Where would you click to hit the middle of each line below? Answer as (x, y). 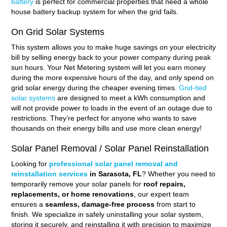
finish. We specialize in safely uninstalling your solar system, (107, 214)
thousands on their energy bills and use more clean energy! (106, 128)
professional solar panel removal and (113, 163)
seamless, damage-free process (100, 204)
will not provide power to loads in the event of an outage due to (111, 108)
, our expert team (161, 194)
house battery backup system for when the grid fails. (94, 11)
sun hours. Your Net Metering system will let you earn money (108, 67)
